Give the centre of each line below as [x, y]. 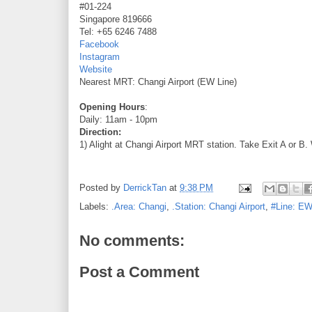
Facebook [99, 44]
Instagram [100, 56]
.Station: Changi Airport [219, 206]
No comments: [132, 240]
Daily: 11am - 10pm [118, 119]
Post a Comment [139, 272]
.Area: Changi [139, 206]
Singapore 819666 [116, 19]
